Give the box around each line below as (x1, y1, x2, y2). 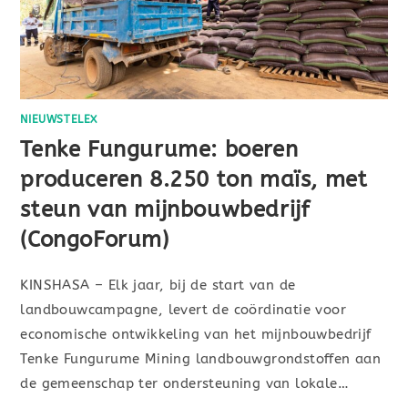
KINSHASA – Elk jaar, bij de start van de (20, 277, 296, 294)
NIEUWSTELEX (20, 113, 98, 127)
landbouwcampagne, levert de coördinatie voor (20, 301, 347, 319)
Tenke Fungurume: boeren (20, 137, 299, 163)
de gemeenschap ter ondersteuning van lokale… (20, 375, 350, 393)
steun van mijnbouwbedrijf (20, 197, 310, 223)
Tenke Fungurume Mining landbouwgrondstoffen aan (20, 351, 382, 368)
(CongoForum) (20, 227, 169, 253)
